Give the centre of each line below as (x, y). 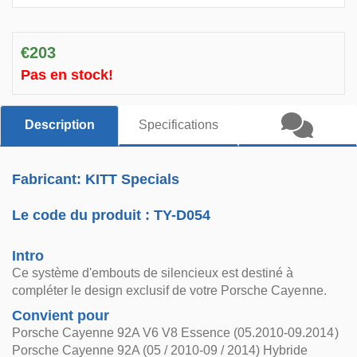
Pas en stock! (67, 75)
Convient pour (61, 316)
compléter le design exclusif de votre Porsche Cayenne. (169, 290)
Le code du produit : (83, 215)
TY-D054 (182, 215)
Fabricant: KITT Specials (96, 179)
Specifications (178, 125)
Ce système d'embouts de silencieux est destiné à (153, 273)
